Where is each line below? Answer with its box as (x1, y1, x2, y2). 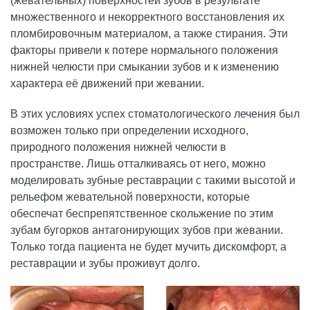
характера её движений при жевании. (10, 77, 204, 90)
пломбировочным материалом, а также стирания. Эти (10, 28, 288, 40)
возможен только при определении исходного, (10, 125, 248, 137)
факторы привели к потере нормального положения (10, 44, 278, 57)
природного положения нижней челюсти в (10, 141, 226, 154)
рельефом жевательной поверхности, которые (10, 191, 250, 203)
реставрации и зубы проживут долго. (10, 257, 200, 270)
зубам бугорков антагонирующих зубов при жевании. (10, 224, 283, 237)
